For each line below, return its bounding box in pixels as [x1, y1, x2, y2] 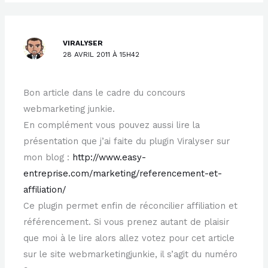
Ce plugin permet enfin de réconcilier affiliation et [23, 200, 238, 211]
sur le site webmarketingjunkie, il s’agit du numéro [23, 248, 238, 260]
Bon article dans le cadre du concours [23, 87, 186, 98]
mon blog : [23, 151, 73, 163]
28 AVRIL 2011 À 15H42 [63, 50, 140, 59]
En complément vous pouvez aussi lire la [23, 119, 200, 130]
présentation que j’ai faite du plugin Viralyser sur [23, 135, 230, 147]
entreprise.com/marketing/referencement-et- [23, 167, 223, 179]
